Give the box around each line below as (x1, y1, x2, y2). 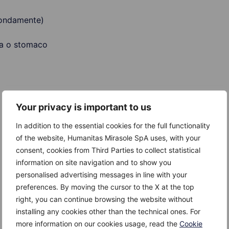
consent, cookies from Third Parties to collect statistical (16, 146, 200, 154)
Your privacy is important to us (16, 102, 151, 112)
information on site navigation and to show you (16, 158, 171, 167)
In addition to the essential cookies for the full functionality (16, 121, 210, 130)
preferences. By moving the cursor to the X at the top (16, 182, 194, 191)
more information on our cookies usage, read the (16, 219, 179, 228)
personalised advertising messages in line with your (16, 170, 187, 179)
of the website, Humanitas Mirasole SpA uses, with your (16, 133, 200, 142)
